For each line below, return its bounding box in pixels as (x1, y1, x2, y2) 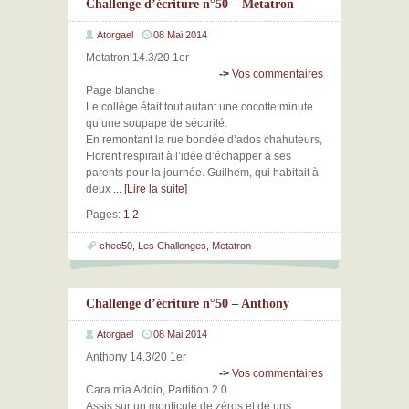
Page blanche (86, 84, 155, 97)
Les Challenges (138, 240, 206, 251)
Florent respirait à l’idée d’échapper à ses (86, 150, 291, 163)
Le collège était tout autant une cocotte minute (86, 100, 313, 113)
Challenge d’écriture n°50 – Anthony (86, 297, 289, 310)
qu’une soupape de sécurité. (86, 117, 227, 130)
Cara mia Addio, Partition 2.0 (86, 383, 227, 396)
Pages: (86, 208, 121, 221)
